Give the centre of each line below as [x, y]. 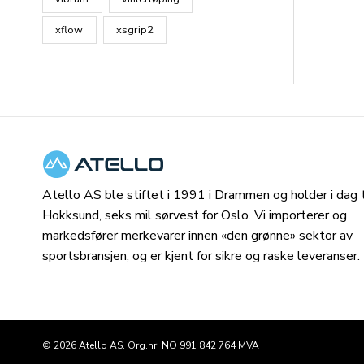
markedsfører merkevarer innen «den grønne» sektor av [197, 235]
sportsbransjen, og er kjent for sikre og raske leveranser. [201, 256]
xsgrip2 [135, 30]
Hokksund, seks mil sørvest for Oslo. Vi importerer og [195, 215]
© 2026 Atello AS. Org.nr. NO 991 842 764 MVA [151, 345]
